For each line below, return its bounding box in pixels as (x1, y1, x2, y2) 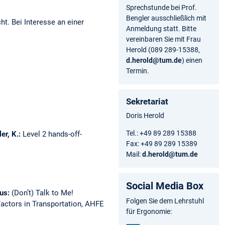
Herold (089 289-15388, (126, 45, 200, 54)
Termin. (126, 66, 149, 75)
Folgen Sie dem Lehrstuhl (126, 196, 204, 205)
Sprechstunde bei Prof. (126, 3, 197, 12)
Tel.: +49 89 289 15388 (126, 129, 196, 137)
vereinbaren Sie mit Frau (126, 35, 201, 43)
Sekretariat (126, 96, 168, 106)
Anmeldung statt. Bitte (126, 24, 196, 33)
